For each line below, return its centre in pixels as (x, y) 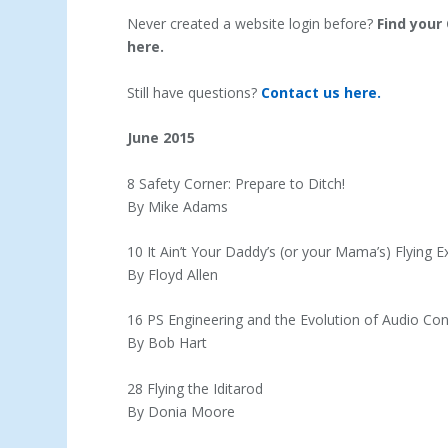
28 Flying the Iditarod (195, 388)
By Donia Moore (181, 411)
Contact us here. (321, 92)
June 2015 (161, 138)
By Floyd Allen (173, 274)
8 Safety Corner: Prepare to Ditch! (236, 183)
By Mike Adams (178, 206)
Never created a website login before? (252, 24)
